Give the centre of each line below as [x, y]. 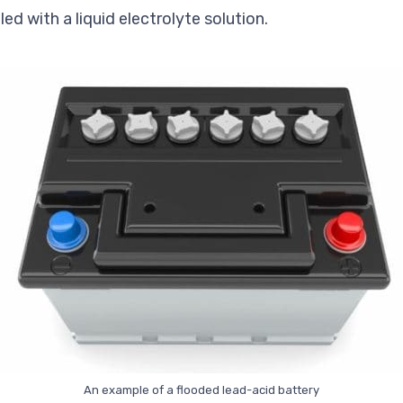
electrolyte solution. [192, 19]
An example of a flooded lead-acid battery [201, 390]
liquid [95, 19]
